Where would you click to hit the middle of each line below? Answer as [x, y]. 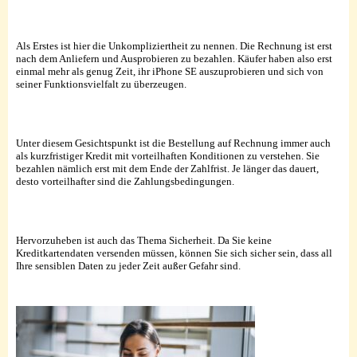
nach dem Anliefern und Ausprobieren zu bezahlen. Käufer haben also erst [174, 58]
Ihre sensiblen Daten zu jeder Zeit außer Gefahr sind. [128, 265]
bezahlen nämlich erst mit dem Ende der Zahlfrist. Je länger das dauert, [167, 168]
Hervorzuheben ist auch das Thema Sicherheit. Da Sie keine [144, 240]
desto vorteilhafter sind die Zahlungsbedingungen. [125, 181]
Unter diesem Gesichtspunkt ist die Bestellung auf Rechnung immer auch [173, 143]
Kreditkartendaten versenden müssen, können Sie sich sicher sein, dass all [174, 253]
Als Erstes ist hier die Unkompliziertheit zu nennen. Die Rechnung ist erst [174, 45]
